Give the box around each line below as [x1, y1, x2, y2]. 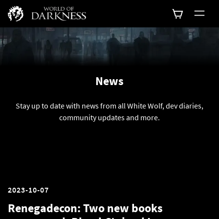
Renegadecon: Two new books [8, 200, 163, 216]
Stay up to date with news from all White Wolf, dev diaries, [16, 101, 203, 110]
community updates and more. [59, 112, 160, 122]
